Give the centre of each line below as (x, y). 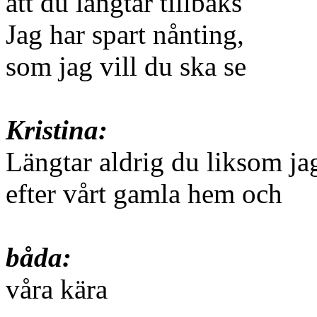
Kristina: (57, 130)
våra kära (57, 289)
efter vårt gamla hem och (144, 194)
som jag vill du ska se (126, 67)
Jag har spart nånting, (125, 35)
